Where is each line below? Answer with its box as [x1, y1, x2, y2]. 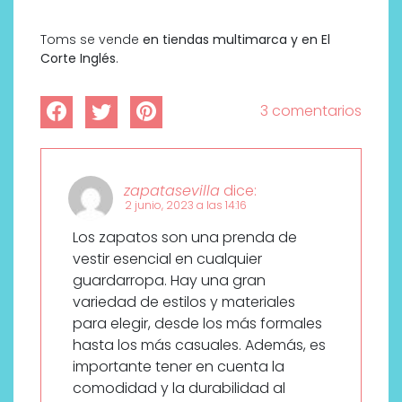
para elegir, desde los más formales [73, 312, 322, 334]
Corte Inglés [40, 48, 116, 67]
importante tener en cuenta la [73, 355, 284, 377]
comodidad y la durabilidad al [73, 377, 285, 398]
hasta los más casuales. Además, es [73, 334, 326, 355]
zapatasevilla [124, 179, 220, 201]
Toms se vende [40, 30, 139, 48]
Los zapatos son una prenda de [73, 226, 297, 248]
